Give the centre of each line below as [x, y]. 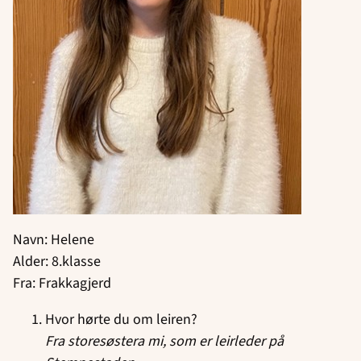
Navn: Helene [54, 239]
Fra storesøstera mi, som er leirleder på [164, 341]
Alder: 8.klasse [57, 261]
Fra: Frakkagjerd [62, 283]
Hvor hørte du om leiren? [121, 319]
